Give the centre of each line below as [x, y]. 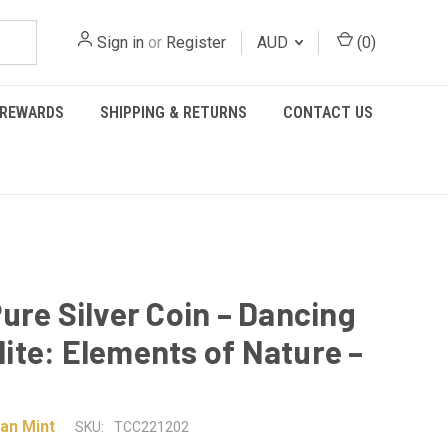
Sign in [120, 42]
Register [196, 42]
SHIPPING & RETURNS [173, 112]
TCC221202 [151, 427]
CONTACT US [328, 112]
